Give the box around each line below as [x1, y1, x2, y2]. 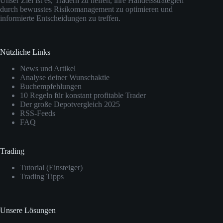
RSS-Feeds [20, 109, 55, 118]
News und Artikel [20, 64, 76, 73]
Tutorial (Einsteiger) [20, 163, 83, 172]
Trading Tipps [20, 172, 64, 181]
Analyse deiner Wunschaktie [20, 73, 110, 82]
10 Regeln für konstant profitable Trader [20, 91, 146, 100]
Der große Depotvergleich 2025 [20, 100, 120, 109]
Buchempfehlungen [20, 82, 82, 91]
